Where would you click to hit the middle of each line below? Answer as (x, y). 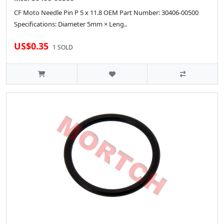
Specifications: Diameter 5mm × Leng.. (70, 24)
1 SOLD (63, 47)
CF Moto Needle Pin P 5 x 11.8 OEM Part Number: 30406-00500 (106, 13)
